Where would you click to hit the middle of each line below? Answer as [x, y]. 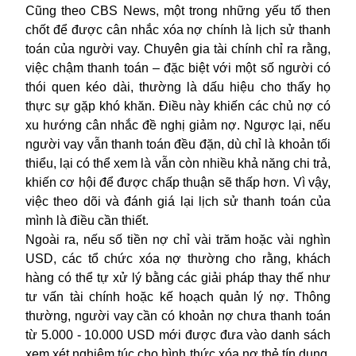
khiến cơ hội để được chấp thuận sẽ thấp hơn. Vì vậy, [178, 182]
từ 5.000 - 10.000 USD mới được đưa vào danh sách [178, 335]
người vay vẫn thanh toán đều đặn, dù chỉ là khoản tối [178, 144]
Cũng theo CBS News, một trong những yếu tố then [178, 10]
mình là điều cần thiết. [87, 220]
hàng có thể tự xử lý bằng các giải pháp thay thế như [178, 277]
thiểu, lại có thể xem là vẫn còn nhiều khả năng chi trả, [178, 163]
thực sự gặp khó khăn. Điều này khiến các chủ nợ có [178, 106]
